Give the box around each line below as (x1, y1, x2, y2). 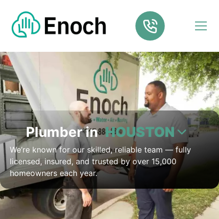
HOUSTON (105, 124, 175, 140)
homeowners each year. (10, 168, 97, 178)
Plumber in (26, 124, 101, 140)
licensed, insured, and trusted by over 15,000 (10, 156, 176, 166)
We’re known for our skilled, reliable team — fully (10, 145, 191, 154)
